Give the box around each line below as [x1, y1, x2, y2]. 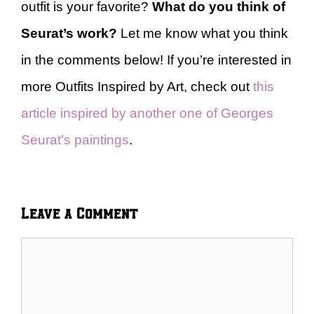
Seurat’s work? [21, 26, 117, 41]
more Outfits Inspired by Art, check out [21, 79, 253, 94]
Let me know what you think [117, 26, 288, 41]
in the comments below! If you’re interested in [21, 53, 292, 67]
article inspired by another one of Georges [21, 106, 273, 121]
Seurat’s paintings [21, 132, 129, 147]
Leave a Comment [21, 202, 138, 222]
